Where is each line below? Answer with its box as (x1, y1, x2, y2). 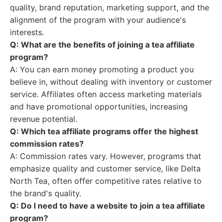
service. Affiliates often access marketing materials (10, 89, 202, 99)
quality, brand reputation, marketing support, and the (10, 2, 209, 12)
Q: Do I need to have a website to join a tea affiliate (10, 201, 205, 211)
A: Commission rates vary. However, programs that (10, 151, 201, 161)
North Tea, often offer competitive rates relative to (10, 176, 202, 186)
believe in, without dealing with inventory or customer (10, 77, 212, 87)
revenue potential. (10, 114, 77, 124)
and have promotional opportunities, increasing (10, 102, 188, 111)
